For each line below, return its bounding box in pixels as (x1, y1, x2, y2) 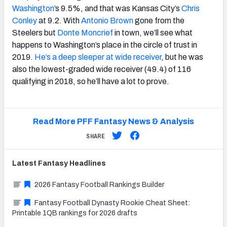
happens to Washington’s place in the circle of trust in (12, 40, 197, 49)
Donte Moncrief (57, 28, 113, 37)
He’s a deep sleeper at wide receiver (34, 52, 161, 61)
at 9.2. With (37, 16, 81, 25)
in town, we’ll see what (113, 28, 193, 37)
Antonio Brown (81, 16, 133, 25)
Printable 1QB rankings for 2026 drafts (12, 209, 137, 217)
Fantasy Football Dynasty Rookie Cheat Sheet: (34, 199, 190, 207)
